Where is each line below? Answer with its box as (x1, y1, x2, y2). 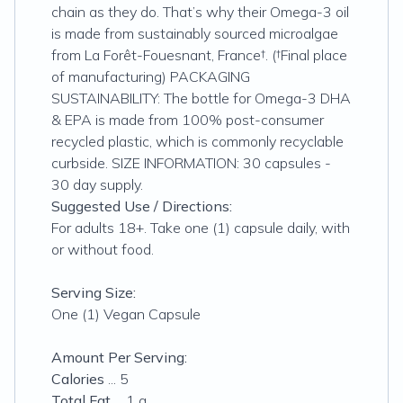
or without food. (51, 240, 154, 258)
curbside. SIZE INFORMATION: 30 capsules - (51, 154, 331, 172)
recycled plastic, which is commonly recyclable (51, 132, 344, 150)
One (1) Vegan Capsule (51, 305, 201, 323)
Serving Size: (51, 283, 136, 301)
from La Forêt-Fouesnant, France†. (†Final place (51, 46, 347, 64)
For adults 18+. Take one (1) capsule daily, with (51, 219, 350, 237)
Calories (51, 370, 104, 388)
